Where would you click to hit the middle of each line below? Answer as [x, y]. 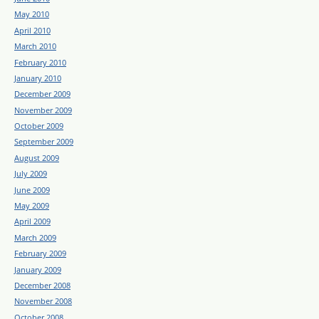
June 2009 [32, 189]
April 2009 [32, 221]
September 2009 [44, 142]
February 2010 [40, 62]
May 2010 [32, 14]
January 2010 [38, 78]
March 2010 [35, 46]
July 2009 [31, 174]
